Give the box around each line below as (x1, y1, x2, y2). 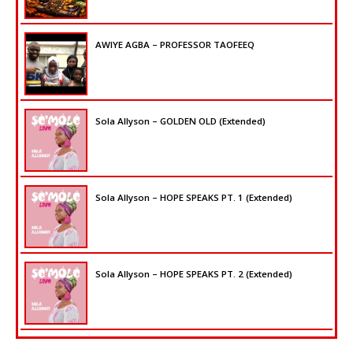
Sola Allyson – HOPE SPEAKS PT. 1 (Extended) (95, 191, 292, 204)
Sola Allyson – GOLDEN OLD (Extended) (95, 115, 266, 128)
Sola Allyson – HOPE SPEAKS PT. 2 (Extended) (95, 268, 292, 281)
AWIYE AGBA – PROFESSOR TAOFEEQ (95, 39, 255, 51)
